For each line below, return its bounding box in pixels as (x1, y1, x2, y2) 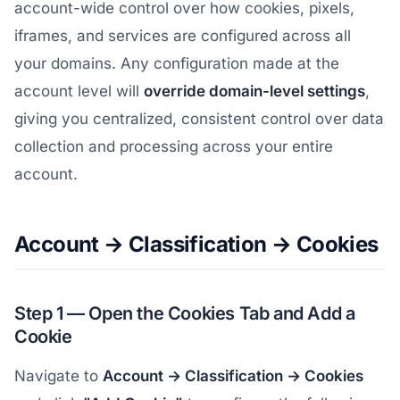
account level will (14, 82, 144, 100)
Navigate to (14, 367, 103, 385)
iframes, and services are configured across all (14, 27, 351, 45)
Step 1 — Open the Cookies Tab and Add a (14, 303, 355, 324)
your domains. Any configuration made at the (14, 54, 339, 72)
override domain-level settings (144, 82, 365, 100)
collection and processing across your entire (14, 137, 333, 155)
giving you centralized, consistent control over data (14, 110, 384, 128)
